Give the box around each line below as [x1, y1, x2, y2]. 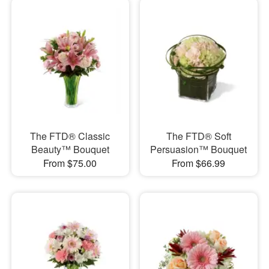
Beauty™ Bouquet [31, 142, 109, 156]
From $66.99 [172, 156, 226, 170]
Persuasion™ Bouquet [150, 142, 247, 156]
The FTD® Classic [30, 128, 110, 143]
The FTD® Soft [166, 128, 231, 143]
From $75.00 [43, 156, 97, 170]
